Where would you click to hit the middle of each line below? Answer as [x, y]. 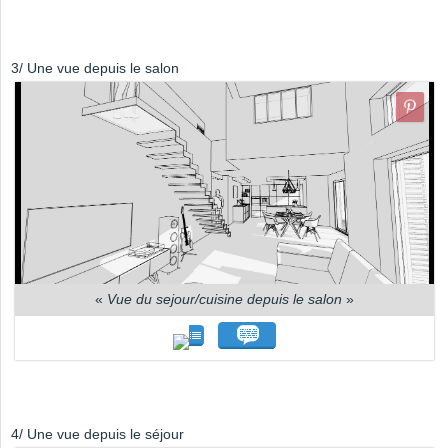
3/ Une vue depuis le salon [95, 68]
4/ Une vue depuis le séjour [97, 433]
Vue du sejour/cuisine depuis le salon [224, 298]
